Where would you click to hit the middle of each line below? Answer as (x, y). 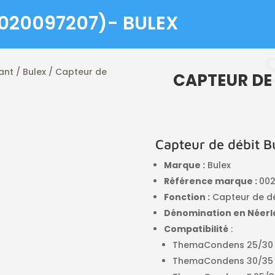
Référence (189, 181)
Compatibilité (196, 229)
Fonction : (187, 197)
